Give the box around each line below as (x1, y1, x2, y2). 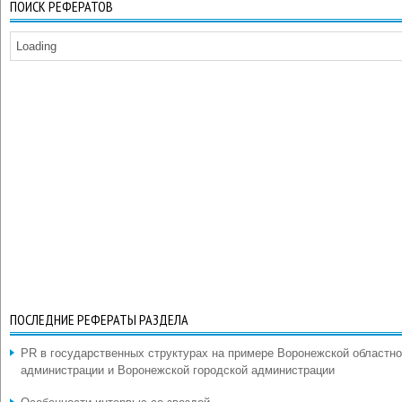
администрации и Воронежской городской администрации (21, 363, 335, 377)
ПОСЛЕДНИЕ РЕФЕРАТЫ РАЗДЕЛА (10, 310, 188, 328)
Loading (16, 39, 57, 53)
